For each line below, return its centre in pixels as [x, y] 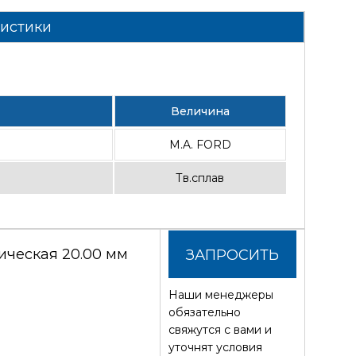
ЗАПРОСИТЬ [233, 255]
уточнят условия [216, 347]
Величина [200, 111]
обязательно [205, 312]
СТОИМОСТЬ [233, 302]
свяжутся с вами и [221, 329]
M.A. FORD [200, 145]
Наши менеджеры [221, 294]
